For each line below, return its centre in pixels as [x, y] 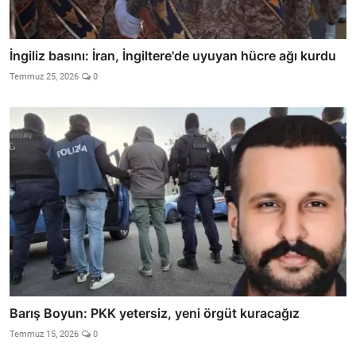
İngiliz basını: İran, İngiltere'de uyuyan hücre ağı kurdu [173, 56]
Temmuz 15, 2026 [44, 334]
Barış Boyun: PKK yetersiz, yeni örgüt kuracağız [155, 313]
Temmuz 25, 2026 [44, 77]
